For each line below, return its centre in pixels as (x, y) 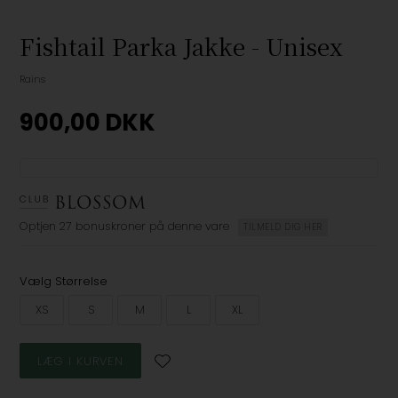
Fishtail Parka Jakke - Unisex (182, 46)
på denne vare (190, 227)
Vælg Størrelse (64, 282)
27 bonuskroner (103, 227)
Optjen (38, 227)
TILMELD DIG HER (283, 227)
